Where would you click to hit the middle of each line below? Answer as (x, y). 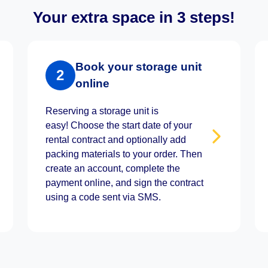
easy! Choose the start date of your (118, 125)
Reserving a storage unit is (102, 111)
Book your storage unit (138, 67)
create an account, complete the (112, 168)
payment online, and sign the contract (124, 183)
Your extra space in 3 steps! (134, 17)
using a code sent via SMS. (103, 197)
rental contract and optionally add (115, 140)
